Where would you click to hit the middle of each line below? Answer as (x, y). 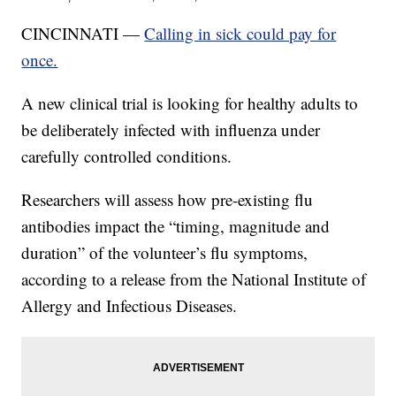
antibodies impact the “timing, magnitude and (176, 226)
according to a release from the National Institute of (194, 279)
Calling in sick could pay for (240, 34)
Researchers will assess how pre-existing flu (168, 200)
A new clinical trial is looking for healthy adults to (190, 103)
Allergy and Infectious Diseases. (129, 306)
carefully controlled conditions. (127, 156)
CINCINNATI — (83, 34)
